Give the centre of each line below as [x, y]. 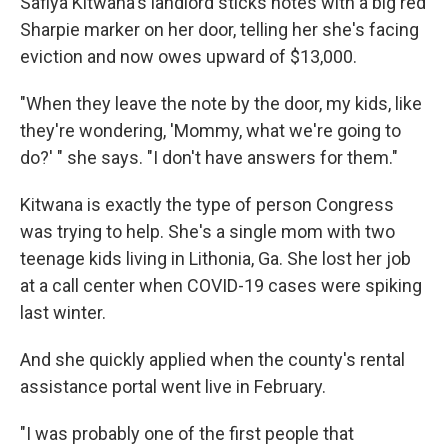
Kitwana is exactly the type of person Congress [207, 204]
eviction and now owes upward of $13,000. [188, 56]
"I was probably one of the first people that [187, 433]
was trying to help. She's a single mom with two [207, 231]
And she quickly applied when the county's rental [212, 359]
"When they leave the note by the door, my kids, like [221, 103]
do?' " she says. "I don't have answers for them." [209, 157]
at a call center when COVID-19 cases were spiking [221, 285]
